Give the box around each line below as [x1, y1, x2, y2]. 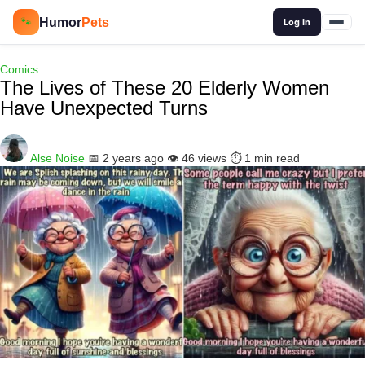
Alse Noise [30, 152, 85, 165]
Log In [283, 16, 310, 28]
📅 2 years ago [88, 152, 164, 165]
